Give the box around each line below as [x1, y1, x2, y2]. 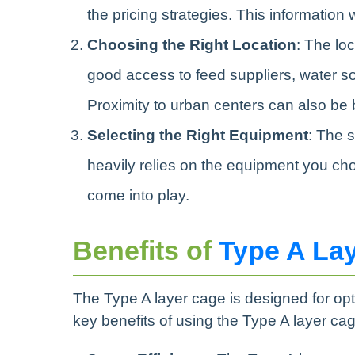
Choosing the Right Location [87, 36, 296, 53]
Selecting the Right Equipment [87, 126, 308, 143]
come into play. [87, 186, 189, 204]
